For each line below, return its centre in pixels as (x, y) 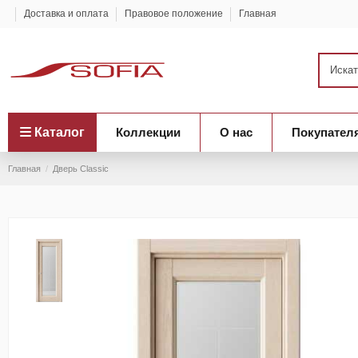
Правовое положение (175, 14)
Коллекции (148, 133)
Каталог (59, 132)
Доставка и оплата (67, 14)
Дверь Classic (81, 168)
